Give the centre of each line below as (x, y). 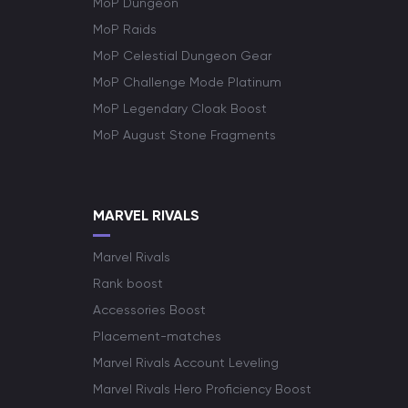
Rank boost (128, 283)
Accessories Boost (149, 310)
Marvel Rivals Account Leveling (186, 362)
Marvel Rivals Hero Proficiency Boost (202, 389)
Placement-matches (157, 336)
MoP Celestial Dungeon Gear (182, 56)
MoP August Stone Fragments (184, 135)
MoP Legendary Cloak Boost (180, 108)
